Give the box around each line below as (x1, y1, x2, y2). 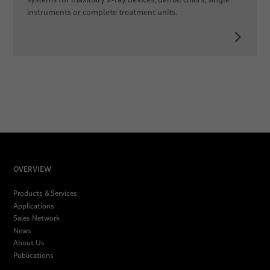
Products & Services (13, 189, 77, 198)
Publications (13, 250, 54, 260)
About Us (13, 238, 45, 248)
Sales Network (13, 213, 60, 223)
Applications (13, 201, 54, 210)
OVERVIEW (13, 165, 51, 174)
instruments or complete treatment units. (27, 7, 177, 17)
